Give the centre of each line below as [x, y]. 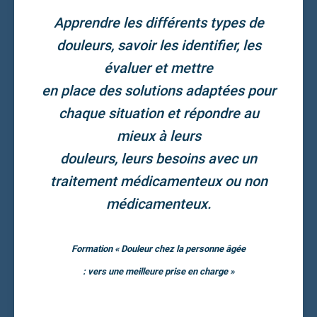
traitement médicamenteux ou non [158, 181]
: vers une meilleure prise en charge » [158, 271]
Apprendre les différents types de [158, 22]
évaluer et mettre [158, 68]
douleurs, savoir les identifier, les [158, 45]
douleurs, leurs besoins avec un [158, 158]
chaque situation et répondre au [158, 113]
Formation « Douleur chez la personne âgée [158, 248]
